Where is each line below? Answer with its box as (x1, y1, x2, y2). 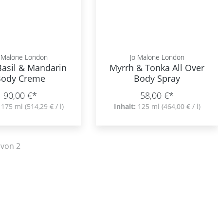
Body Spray (134, 73, 181, 84)
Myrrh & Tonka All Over (109, 62, 173, 73)
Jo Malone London (129, 53, 184, 62)
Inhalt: (113, 102, 138, 111)
